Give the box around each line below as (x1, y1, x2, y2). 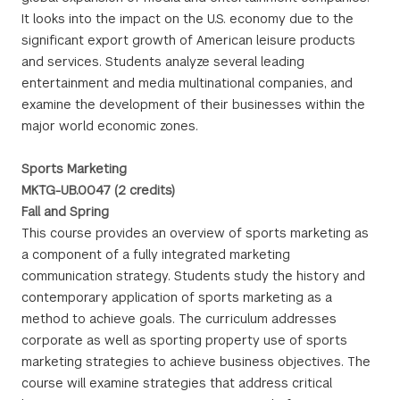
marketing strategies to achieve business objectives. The (21, 354, 371, 370)
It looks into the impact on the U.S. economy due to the (21, 11, 354, 27)
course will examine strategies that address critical (21, 375, 332, 391)
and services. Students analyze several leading (21, 54, 304, 70)
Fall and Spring (21, 204, 109, 220)
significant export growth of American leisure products (21, 32, 355, 48)
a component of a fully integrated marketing (21, 246, 290, 262)
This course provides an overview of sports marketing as (21, 225, 369, 241)
